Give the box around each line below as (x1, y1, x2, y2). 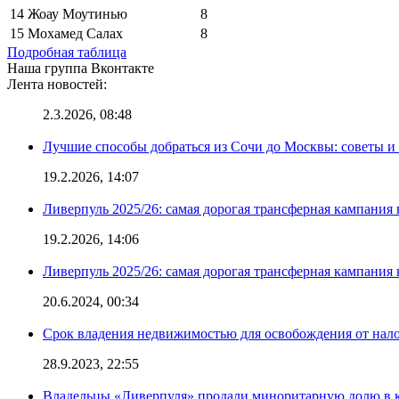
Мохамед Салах (28, 25, 123, 41)
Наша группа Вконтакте (7, 60, 154, 76)
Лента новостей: (7, 76, 107, 92)
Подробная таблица (7, 44, 126, 60)
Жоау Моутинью (28, 5, 127, 21)
